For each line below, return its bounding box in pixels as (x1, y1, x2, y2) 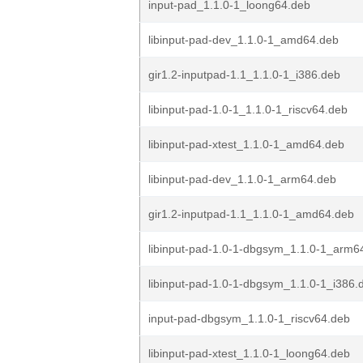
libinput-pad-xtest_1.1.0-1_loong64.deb (148, 347, 350, 360)
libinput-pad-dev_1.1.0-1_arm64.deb (148, 173, 336, 186)
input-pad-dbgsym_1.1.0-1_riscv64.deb (148, 312, 350, 325)
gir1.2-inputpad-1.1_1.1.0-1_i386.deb (148, 68, 340, 81)
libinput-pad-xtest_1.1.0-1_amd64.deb (148, 138, 344, 151)
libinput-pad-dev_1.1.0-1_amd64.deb (148, 33, 339, 46)
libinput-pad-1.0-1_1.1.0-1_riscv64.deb (148, 103, 348, 116)
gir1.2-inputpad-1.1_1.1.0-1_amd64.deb (148, 207, 354, 220)
